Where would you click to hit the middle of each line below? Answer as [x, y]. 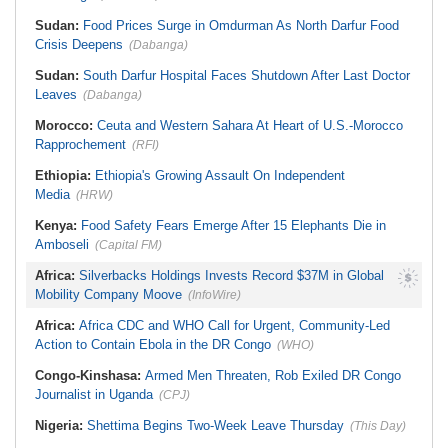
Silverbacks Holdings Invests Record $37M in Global [231, 275]
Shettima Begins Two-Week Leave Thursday [215, 425]
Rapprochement [80, 144]
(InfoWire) [214, 295]
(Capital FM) [128, 245]
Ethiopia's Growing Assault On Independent [220, 175]
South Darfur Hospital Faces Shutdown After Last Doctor [246, 75]
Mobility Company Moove [108, 294]
